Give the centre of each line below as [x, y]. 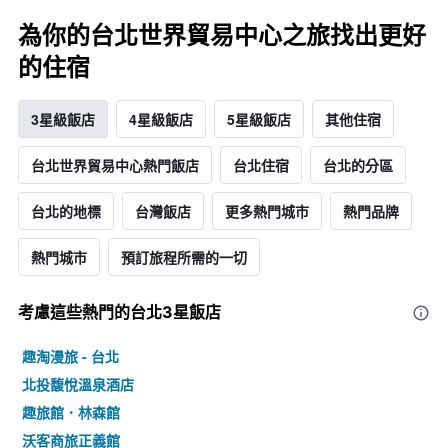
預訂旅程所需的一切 [184, 257]
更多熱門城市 [267, 211]
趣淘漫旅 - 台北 [70, 356]
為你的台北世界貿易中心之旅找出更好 [222, 36]
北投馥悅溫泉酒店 [78, 384]
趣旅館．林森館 [71, 412]
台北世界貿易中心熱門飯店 [115, 165]
